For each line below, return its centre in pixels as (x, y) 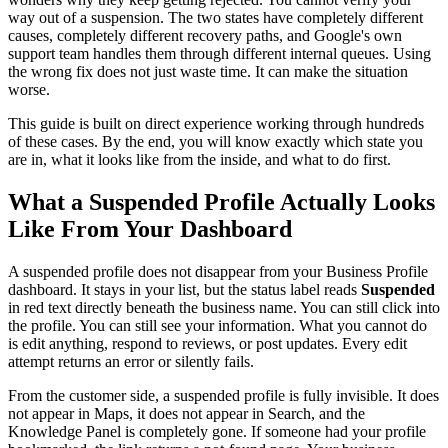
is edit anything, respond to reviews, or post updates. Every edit (207, 344)
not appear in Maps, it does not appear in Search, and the (186, 414)
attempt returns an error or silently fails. (131, 362)
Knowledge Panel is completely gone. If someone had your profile (217, 432)
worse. (29, 90)
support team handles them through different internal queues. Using (219, 54)
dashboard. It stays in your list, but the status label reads (184, 290)
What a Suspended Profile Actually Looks (221, 202)
